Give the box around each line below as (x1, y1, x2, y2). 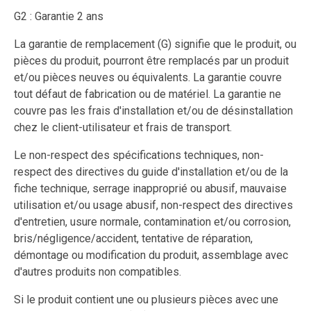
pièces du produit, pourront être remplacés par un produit (14, 54, 289, 67)
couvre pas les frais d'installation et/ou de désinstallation (14, 104, 293, 117)
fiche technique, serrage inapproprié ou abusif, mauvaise (14, 182, 287, 195)
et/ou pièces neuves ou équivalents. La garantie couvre (14, 71, 282, 84)
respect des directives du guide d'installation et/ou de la (14, 165, 288, 178)
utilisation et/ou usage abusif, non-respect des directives (14, 199, 293, 212)
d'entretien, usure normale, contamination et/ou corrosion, (14, 215, 291, 228)
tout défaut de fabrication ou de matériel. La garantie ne (14, 87, 281, 101)
